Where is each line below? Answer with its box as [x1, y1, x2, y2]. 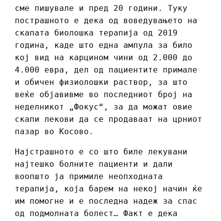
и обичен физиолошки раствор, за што [15, 77, 187, 87]
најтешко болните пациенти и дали [15, 159, 173, 169]
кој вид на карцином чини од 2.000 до [15, 52, 192, 62]
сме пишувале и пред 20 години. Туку [15, 3, 187, 13]
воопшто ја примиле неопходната [15, 171, 163, 181]
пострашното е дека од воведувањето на [15, 15, 197, 25]
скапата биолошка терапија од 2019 [15, 28, 178, 37]
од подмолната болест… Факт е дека [15, 208, 178, 218]
